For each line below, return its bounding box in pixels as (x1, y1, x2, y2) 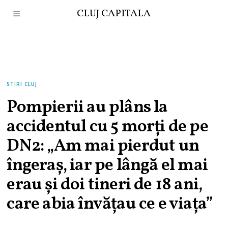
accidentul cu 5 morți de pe (7, 115, 208, 139)
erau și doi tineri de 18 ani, (7, 173, 203, 197)
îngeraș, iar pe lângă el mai (7, 154, 208, 178)
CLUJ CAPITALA (77, 7, 151, 21)
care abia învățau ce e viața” (7, 192, 213, 216)
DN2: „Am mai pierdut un (7, 134, 199, 158)
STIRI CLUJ (7, 80, 38, 88)
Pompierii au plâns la (7, 96, 168, 120)
